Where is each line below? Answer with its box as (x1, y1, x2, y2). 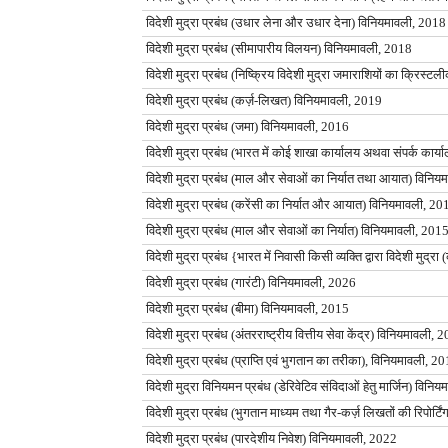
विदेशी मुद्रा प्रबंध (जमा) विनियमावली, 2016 (146, 120, 349, 135)
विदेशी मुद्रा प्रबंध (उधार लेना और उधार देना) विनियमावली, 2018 (146, 16, 446, 31)
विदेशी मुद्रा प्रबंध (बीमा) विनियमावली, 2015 (146, 302, 349, 317)
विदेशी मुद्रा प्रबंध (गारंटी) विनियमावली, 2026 (146, 276, 356, 291)
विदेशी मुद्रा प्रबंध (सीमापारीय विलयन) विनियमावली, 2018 (146, 42, 412, 57)
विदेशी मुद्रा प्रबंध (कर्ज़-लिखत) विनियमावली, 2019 (146, 94, 382, 109)
